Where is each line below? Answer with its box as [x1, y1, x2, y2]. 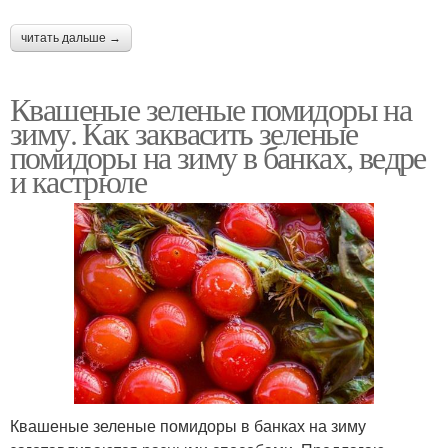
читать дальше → [21, 30, 121, 45]
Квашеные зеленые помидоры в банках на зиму [10, 413, 366, 437]
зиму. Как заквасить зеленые [10, 110, 358, 154]
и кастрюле [10, 158, 146, 202]
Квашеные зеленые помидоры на [10, 86, 412, 130]
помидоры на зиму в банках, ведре [10, 134, 426, 178]
